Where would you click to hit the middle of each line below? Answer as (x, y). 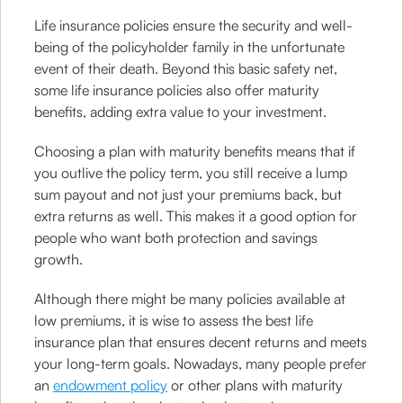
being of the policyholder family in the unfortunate (190, 47)
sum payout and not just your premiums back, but (188, 194)
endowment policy (111, 385)
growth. (59, 259)
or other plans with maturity (255, 385)
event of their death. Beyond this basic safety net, (186, 68)
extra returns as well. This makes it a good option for (196, 216)
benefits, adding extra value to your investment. (181, 112)
